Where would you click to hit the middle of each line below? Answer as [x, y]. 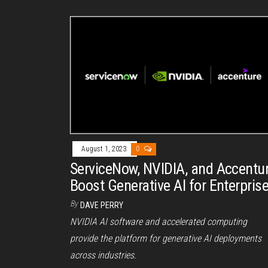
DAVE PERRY [102, 205]
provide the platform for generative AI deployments [166, 239]
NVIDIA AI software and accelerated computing [159, 222]
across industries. [103, 255]
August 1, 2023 [105, 149]
